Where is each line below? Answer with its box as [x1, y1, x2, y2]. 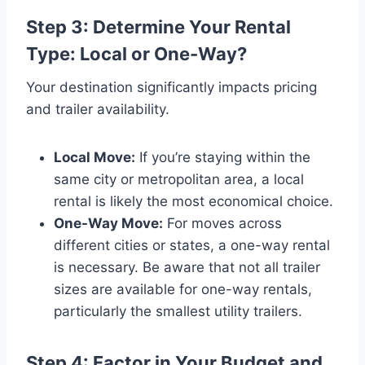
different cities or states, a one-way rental [54, 236, 330, 253]
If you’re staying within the [135, 148, 310, 165]
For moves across [163, 214, 282, 231]
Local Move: [54, 148, 135, 165]
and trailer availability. [26, 100, 169, 117]
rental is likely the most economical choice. [54, 192, 333, 209]
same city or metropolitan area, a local [54, 170, 304, 187]
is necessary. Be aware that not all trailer [54, 258, 320, 275]
